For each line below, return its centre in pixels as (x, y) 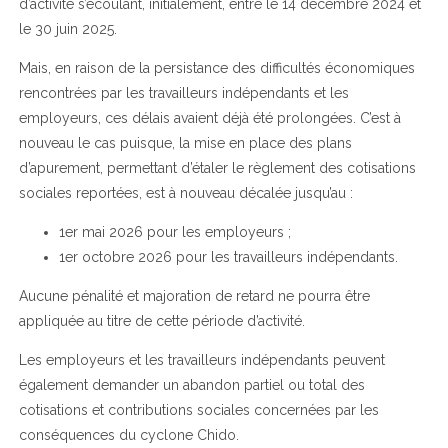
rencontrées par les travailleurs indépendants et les (183, 92)
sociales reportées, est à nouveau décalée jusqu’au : (185, 192)
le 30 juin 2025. (67, 28)
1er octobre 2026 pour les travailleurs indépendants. (228, 256)
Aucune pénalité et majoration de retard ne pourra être (194, 295)
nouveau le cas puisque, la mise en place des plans (185, 142)
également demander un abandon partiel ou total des (191, 384)
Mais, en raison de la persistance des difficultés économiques (216, 67)
